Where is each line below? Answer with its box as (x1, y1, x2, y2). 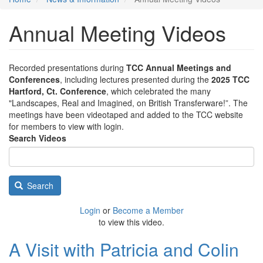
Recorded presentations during (9, 62, 126, 74)
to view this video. (99, 216, 164, 228)
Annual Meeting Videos (9, 18, 226, 48)
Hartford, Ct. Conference (9, 85, 106, 97)
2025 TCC (211, 73, 249, 86)
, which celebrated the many (106, 85, 211, 97)
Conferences (9, 73, 60, 86)
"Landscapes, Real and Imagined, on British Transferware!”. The (9, 97, 248, 109)
